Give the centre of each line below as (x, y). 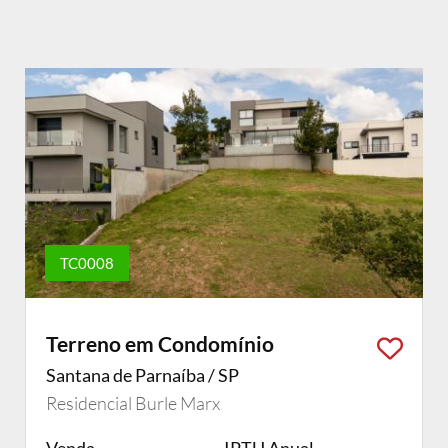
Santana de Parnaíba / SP (142, 375)
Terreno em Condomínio (160, 343)
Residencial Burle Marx (133, 403)
